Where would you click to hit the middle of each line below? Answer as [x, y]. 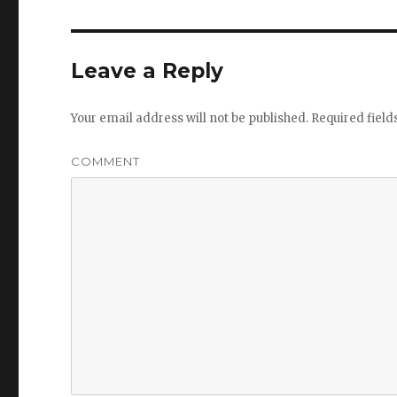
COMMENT [106, 161]
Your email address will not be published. [190, 118]
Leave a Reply [148, 71]
